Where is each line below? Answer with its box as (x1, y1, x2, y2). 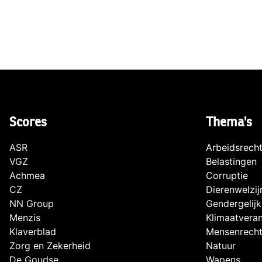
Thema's (206, 115, 252, 130)
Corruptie (206, 170, 248, 182)
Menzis (9, 212, 40, 224)
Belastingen (206, 156, 257, 168)
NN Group (9, 198, 54, 210)
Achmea (9, 170, 45, 182)
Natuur (206, 240, 236, 252)
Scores (9, 115, 47, 130)
